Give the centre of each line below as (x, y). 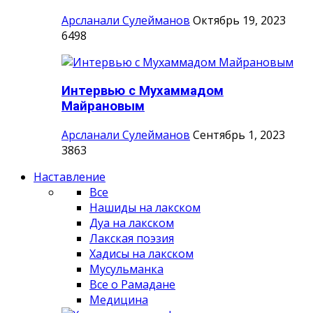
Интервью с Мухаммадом (143, 90)
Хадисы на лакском (141, 253)
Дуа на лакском (132, 223)
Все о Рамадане (132, 284)
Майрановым (103, 106)
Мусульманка (126, 269)
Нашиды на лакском (145, 207)
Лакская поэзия (132, 238)
